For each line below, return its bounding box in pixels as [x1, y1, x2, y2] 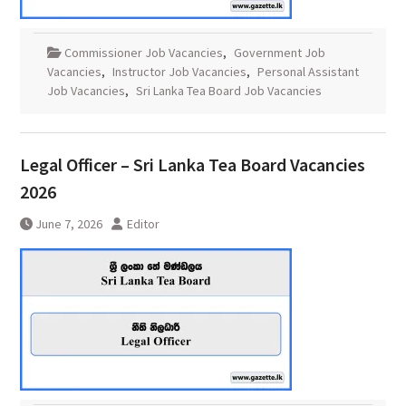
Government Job [233, 44, 325, 62]
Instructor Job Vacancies [111, 63, 246, 81]
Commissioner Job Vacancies [63, 44, 223, 62]
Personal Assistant [256, 63, 359, 81]
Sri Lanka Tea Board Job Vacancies [135, 82, 322, 100]
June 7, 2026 [34, 216, 102, 233]
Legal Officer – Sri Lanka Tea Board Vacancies [19, 153, 365, 177]
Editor [126, 216, 159, 233]
